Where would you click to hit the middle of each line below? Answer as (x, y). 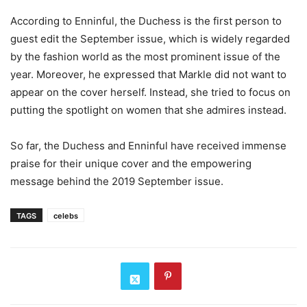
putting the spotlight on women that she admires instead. (148, 110)
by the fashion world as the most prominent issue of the (145, 57)
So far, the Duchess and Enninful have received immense (148, 146)
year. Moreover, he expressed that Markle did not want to (148, 74)
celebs (66, 216)
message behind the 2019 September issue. (117, 181)
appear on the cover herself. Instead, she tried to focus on (150, 92)
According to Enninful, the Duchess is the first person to (146, 21)
